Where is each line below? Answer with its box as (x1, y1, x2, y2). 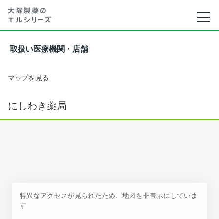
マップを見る (8, 73, 49, 82)
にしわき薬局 (8, 100, 66, 111)
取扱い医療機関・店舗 (10, 45, 88, 53)
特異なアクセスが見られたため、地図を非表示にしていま (20, 191, 197, 199)
